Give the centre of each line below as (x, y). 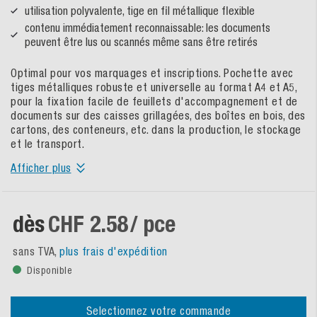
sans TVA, (36, 252)
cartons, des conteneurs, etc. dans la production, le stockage (156, 130)
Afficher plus (41, 168)
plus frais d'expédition (114, 252)
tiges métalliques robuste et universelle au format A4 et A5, (154, 87)
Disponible (50, 271)
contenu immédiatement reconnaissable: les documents (148, 28)
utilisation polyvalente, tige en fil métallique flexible (140, 11)
